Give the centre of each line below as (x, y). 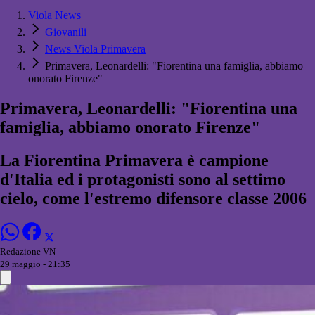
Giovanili (66, 32)
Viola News (54, 15)
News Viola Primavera (95, 49)
